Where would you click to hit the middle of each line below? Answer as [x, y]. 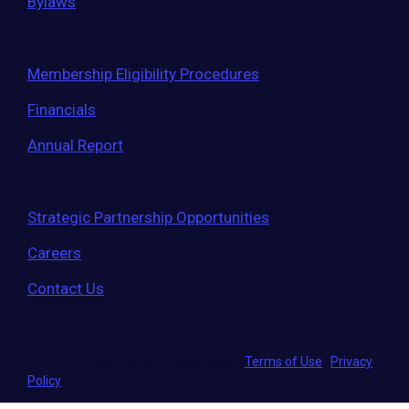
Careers [54, 253]
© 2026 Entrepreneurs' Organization [133, 362]
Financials [62, 110]
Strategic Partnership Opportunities [148, 217]
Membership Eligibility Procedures [143, 74]
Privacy [351, 362]
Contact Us [66, 288]
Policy [44, 381]
